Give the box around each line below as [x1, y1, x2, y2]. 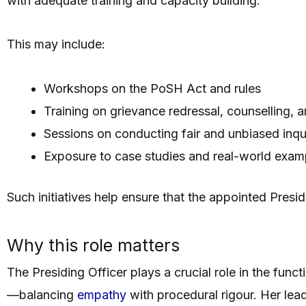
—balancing [7, 288, 77, 303]
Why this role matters [7, 235, 180, 256]
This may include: [7, 37, 105, 52]
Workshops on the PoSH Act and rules [44, 81, 261, 96]
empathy [77, 288, 130, 303]
